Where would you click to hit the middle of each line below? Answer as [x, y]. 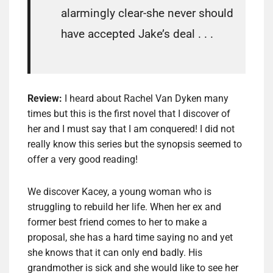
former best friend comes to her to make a [117, 222]
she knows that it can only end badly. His [115, 253]
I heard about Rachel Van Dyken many [147, 99]
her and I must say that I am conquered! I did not [131, 129]
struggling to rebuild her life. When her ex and [124, 207]
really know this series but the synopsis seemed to [135, 144]
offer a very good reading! [83, 160]
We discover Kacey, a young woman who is [119, 192]
